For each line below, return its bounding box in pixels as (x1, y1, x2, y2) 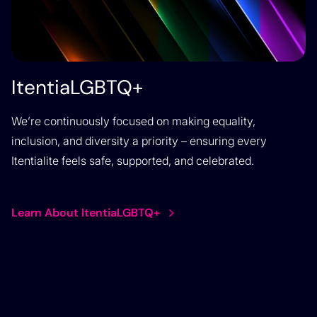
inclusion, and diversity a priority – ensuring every (11, 133, 267, 148)
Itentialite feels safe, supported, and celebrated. (11, 153, 254, 168)
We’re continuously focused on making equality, (11, 113, 255, 128)
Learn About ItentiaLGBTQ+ (11, 204, 160, 220)
